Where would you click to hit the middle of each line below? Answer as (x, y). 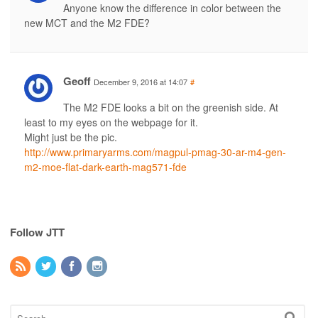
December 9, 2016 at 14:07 (141, 81)
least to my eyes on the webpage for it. (111, 122)
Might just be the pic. (71, 137)
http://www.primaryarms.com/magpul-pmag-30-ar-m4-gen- (155, 152)
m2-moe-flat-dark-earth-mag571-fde (105, 166)
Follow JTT (37, 232)
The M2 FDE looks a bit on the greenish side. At (171, 107)
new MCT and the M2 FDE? (87, 22)
